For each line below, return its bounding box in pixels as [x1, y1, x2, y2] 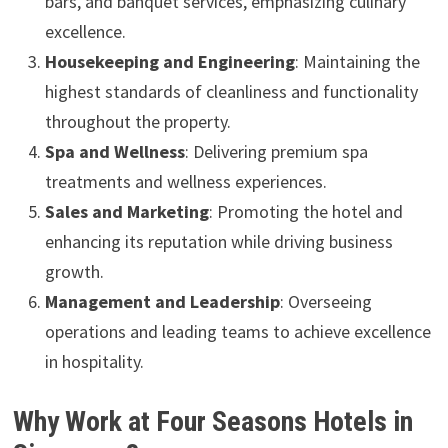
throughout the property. [44, 110, 231, 133]
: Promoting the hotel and [208, 200, 403, 223]
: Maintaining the [294, 50, 420, 73]
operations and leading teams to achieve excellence [44, 320, 431, 343]
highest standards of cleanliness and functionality [44, 80, 418, 103]
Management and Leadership [44, 290, 280, 313]
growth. [44, 260, 104, 283]
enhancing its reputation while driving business [44, 230, 393, 253]
